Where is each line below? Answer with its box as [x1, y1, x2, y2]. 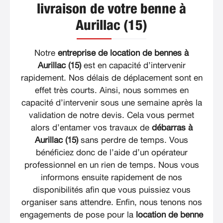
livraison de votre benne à [37, 2, 186, 17]
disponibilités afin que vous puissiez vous [32, 186, 191, 195]
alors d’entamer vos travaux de [30, 123, 152, 132]
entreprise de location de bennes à [58, 49, 189, 58]
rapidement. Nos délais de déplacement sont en [20, 74, 203, 83]
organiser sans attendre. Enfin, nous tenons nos [21, 198, 202, 207]
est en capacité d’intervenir [81, 61, 186, 70]
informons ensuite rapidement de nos [41, 173, 182, 182]
